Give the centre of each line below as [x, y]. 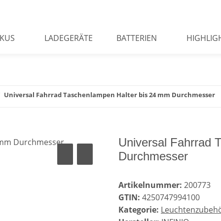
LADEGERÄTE [68, 38]
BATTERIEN [136, 38]
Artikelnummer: [151, 185]
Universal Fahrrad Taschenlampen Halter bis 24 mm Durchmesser [110, 95]
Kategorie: [140, 210]
